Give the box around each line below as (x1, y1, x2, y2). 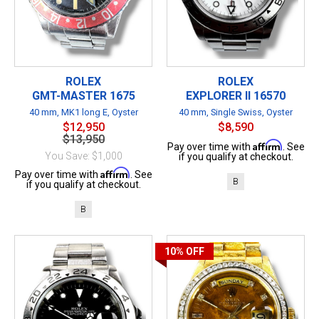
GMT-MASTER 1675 (31, 88, 135, 103)
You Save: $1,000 (44, 150, 122, 162)
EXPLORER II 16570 (186, 88, 286, 103)
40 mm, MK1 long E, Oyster (28, 106, 138, 117)
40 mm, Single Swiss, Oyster (179, 106, 293, 117)
